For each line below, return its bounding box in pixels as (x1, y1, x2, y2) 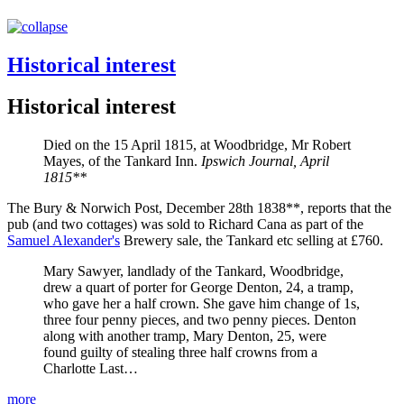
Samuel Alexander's (7, 233, 120, 249)
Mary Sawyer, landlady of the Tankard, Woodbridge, (43, 263, 344, 280)
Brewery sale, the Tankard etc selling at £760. (120, 233, 383, 249)
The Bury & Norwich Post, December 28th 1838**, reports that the (7, 200, 391, 216)
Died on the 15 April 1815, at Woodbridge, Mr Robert (43, 137, 351, 153)
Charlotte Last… (43, 361, 138, 377)
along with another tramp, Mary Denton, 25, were (43, 328, 326, 344)
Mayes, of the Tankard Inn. (43, 153, 201, 170)
